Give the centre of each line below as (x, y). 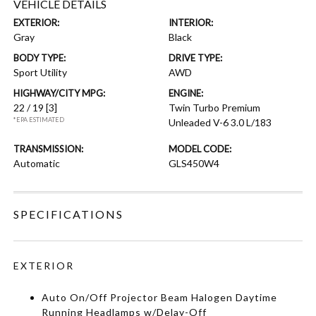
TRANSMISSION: (49, 148)
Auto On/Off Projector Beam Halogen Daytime (160, 297)
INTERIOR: (191, 22)
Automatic (37, 163)
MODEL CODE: (200, 148)
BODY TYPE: (40, 57)
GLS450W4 (194, 163)
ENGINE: (186, 93)
